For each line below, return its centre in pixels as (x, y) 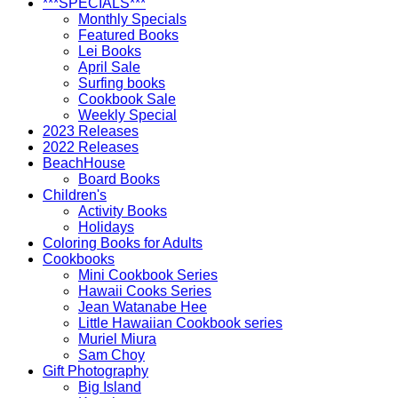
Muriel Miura (117, 338)
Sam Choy (111, 354)
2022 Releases (91, 147)
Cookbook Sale (127, 99)
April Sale (109, 67)
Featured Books (128, 35)
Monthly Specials (132, 19)
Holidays (106, 227)
